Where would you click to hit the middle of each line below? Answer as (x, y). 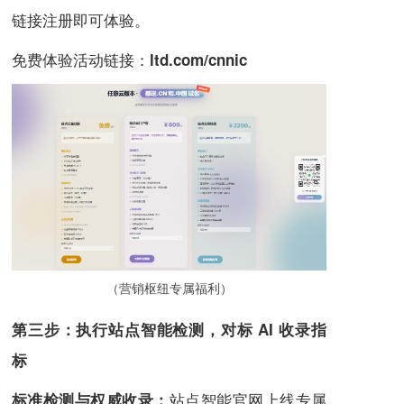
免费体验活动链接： (81, 60)
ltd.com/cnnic (198, 60)
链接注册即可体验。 (81, 20)
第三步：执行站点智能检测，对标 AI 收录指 (169, 329)
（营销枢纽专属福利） (169, 287)
